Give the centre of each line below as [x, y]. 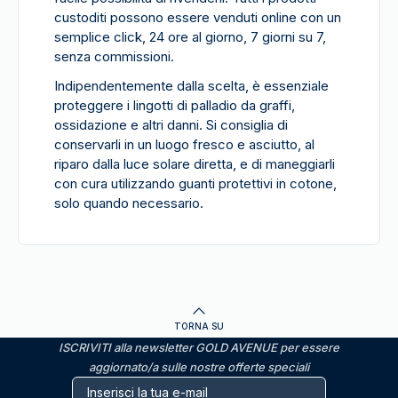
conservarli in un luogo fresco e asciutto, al [184, 144]
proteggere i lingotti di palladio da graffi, [175, 105]
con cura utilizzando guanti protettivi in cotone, [195, 183]
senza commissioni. [114, 56]
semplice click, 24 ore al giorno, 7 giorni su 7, [190, 37]
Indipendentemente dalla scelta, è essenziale [191, 86]
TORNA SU [199, 326]
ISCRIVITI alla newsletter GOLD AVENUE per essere [199, 347]
